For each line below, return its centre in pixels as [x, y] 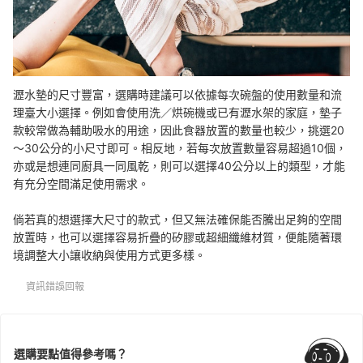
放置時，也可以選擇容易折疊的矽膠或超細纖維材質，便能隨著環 [177, 237]
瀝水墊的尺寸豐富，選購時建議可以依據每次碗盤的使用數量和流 [177, 95]
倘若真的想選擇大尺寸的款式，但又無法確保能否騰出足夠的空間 [177, 220]
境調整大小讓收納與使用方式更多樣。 [109, 255]
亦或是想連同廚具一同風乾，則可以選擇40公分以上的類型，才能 [179, 166]
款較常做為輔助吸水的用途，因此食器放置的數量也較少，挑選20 [179, 130]
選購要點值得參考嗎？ [70, 353]
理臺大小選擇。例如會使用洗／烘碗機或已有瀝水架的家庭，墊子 [177, 113]
